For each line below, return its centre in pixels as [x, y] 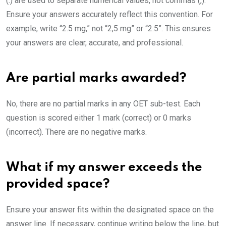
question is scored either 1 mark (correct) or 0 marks [99, 118]
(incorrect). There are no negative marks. [76, 132]
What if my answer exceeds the [104, 168]
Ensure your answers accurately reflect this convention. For [109, 15]
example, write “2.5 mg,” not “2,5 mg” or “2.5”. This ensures [108, 29]
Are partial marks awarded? [96, 79]
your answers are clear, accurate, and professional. [95, 43]
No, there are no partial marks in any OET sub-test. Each [103, 104]
